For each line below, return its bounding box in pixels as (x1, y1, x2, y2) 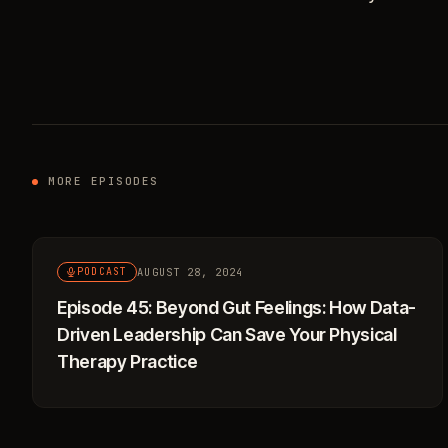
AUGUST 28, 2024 (137, 264, 244, 279)
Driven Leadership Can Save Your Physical (57, 324, 397, 345)
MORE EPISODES (48, 174, 160, 188)
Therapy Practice (57, 351, 198, 372)
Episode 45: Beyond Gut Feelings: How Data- (57, 297, 416, 318)
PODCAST (77, 265, 128, 278)
